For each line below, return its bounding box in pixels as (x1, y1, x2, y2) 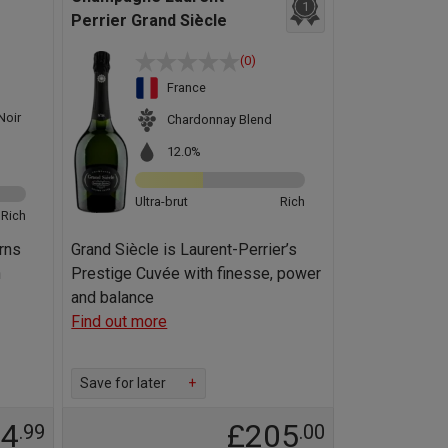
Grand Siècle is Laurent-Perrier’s (71, 239, 298, 259)
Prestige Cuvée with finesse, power (71, 263, 322, 283)
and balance (71, 287, 155, 307)
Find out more (71, 311, 168, 331)
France (167, 80, 207, 96)
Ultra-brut (135, 193, 189, 209)
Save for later (80, 374, 167, 391)
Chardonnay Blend (167, 112, 273, 128)
